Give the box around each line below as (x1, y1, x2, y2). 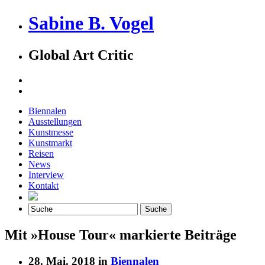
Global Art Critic (28, 47, 134, 63)
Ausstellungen (28, 116, 82, 127)
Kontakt (28, 180, 59, 190)
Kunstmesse (28, 127, 73, 137)
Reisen (28, 148, 54, 159)
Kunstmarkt (28, 137, 72, 148)
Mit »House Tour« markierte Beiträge (5, 227, 237, 243)
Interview (28, 169, 64, 180)
